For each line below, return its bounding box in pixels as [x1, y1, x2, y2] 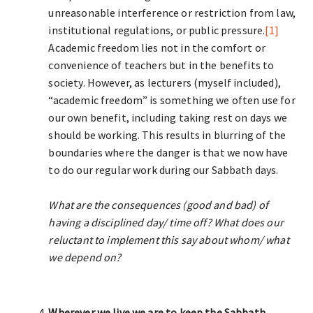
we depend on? [48, 250, 122, 264]
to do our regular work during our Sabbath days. [48, 163, 279, 177]
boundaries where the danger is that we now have [48, 145, 289, 159]
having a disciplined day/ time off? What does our [48, 215, 284, 229]
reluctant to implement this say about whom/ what [48, 233, 289, 247]
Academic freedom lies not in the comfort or [48, 41, 265, 54]
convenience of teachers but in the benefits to [48, 58, 275, 72]
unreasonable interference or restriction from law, [48, 6, 296, 20]
